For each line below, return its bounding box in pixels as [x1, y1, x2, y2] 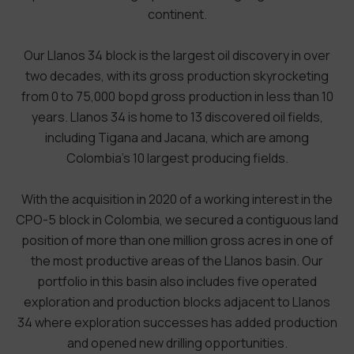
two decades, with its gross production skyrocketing [25, 66, 329, 85]
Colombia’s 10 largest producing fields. [66, 149, 288, 167]
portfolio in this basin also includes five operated [37, 272, 317, 290]
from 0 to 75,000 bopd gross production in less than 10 [21, 87, 333, 105]
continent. [147, 5, 207, 23]
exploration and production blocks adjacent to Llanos [24, 292, 330, 311]
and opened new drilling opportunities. [66, 333, 288, 352]
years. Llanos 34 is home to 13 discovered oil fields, [31, 107, 323, 126]
